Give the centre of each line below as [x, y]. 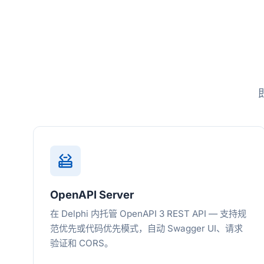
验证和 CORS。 [82, 243]
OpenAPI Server [92, 194]
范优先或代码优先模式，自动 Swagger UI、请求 [146, 228]
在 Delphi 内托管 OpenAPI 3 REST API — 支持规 [148, 214]
